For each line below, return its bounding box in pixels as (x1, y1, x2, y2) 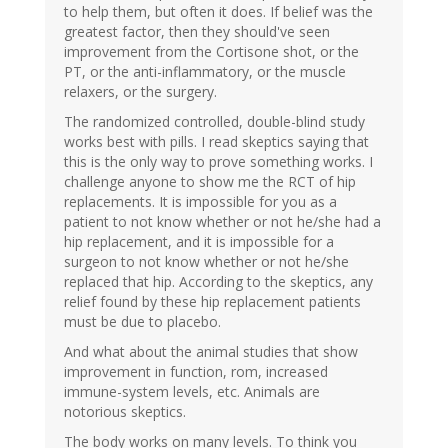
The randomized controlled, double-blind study (64, 112, 365, 132)
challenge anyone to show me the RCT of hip (64, 172, 356, 192)
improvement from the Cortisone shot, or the (64, 42, 359, 62)
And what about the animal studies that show (64, 342, 358, 362)
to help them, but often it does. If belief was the (64, 2, 373, 22)
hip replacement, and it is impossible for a (64, 232, 334, 252)
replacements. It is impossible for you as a (64, 192, 337, 212)
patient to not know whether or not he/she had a (64, 212, 381, 232)
